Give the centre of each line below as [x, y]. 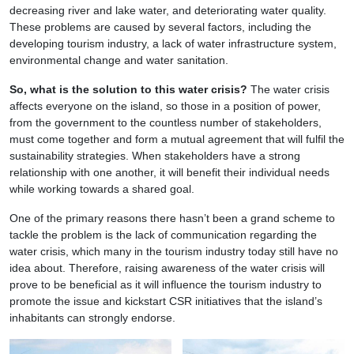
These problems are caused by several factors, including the [160, 27]
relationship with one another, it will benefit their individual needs [169, 173]
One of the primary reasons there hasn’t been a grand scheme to [172, 218]
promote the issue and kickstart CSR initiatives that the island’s [166, 301]
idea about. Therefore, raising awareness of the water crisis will [167, 268]
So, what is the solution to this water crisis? [130, 90]
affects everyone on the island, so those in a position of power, [165, 106]
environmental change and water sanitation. [119, 60]
